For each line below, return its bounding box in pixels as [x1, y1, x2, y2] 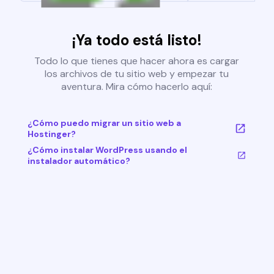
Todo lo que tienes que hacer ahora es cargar [34, 54, 240, 68]
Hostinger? [27, 128, 76, 140]
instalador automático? [27, 155, 130, 167]
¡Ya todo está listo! [72, 31, 202, 50]
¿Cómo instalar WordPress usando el [27, 144, 187, 156]
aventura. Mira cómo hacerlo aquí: [61, 80, 213, 94]
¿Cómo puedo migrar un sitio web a [27, 117, 181, 129]
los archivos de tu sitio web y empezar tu [45, 67, 229, 81]
